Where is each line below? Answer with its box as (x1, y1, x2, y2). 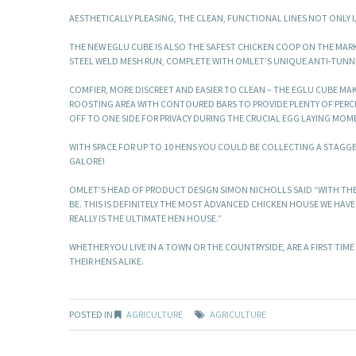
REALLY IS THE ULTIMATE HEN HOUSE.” (69, 212, 222, 225)
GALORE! (69, 155, 105, 168)
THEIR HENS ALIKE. (69, 255, 144, 268)
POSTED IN (69, 308, 114, 321)
